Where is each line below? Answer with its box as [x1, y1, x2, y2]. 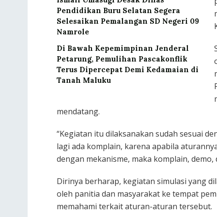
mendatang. [57, 106, 100, 117]
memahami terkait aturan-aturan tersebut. [57, 201, 212, 212]
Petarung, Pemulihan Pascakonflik [57, 54, 187, 64]
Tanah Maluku [57, 76, 111, 85]
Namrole [57, 27, 89, 37]
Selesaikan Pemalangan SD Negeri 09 [57, 16, 199, 26]
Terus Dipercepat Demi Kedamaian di [57, 65, 199, 75]
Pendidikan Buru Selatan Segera [57, 6, 180, 15]
